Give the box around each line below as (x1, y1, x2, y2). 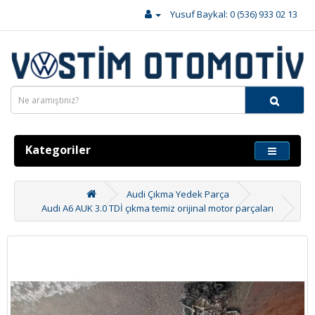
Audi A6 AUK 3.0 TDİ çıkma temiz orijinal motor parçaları (41, 202, 274, 215)
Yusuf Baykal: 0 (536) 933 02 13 (170, 8, 297, 20)
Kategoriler (25, 142, 91, 158)
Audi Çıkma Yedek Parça (126, 188, 229, 201)
